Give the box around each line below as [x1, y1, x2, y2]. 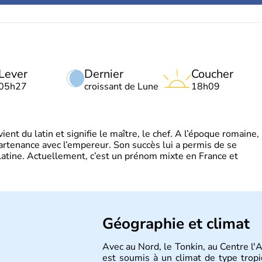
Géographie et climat [102, 213, 250, 234]
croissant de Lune [84, 80, 158, 93]
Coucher [191, 66, 233, 82]
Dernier [84, 66, 123, 82]
